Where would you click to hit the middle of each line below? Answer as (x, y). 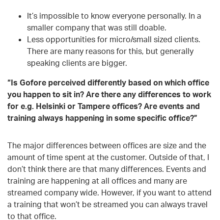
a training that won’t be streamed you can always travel (108, 204)
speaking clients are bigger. (77, 63)
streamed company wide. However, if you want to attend (110, 192)
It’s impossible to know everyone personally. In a (114, 15)
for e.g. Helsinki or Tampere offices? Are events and (104, 106)
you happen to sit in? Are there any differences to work (109, 94)
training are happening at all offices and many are (97, 180)
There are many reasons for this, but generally (110, 51)
